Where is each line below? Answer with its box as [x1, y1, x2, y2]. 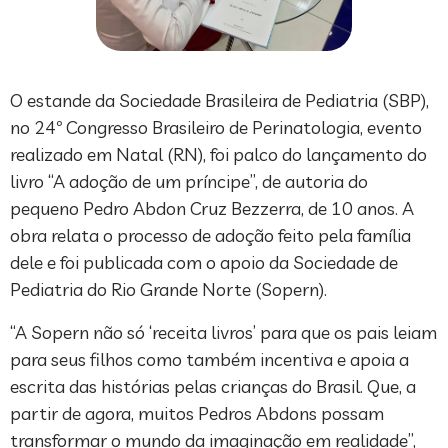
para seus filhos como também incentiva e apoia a [10, 348, 409, 372]
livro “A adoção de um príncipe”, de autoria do [10, 170, 368, 194]
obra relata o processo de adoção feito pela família [10, 224, 411, 248]
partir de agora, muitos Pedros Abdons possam [10, 402, 384, 426]
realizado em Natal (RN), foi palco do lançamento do [10, 143, 427, 167]
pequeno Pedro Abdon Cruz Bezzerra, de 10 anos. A [10, 197, 414, 221]
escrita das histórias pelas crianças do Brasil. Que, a [10, 375, 416, 399]
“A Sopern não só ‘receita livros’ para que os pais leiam [10, 321, 437, 345]
